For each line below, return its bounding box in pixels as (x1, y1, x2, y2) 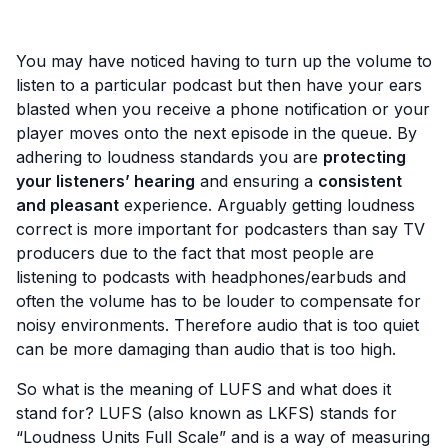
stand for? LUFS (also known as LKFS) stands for (16, 403, 397, 423)
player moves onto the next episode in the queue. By (16, 123, 417, 143)
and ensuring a (195, 171, 318, 191)
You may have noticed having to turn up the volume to (16, 51, 432, 71)
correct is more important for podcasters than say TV (16, 219, 425, 239)
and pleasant (16, 195, 119, 215)
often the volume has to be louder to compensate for (16, 291, 421, 311)
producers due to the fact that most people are (16, 243, 374, 263)
